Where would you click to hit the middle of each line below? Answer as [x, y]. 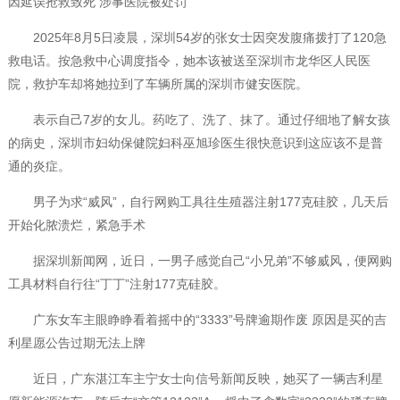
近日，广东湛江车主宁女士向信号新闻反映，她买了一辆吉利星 [195, 379]
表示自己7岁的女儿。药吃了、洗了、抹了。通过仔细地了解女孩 [199, 120]
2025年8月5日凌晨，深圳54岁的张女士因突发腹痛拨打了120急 [197, 38]
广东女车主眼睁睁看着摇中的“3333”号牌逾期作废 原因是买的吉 [197, 320]
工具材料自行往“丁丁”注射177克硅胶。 [117, 284]
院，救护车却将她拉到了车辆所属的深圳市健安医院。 [158, 84]
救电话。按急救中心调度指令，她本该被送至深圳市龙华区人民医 [189, 61]
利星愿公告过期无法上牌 [76, 343]
